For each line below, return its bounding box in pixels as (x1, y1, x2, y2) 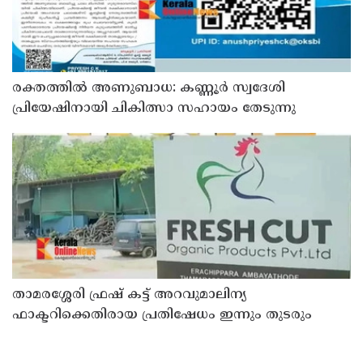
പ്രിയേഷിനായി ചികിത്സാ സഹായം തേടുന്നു (12, 100, 296, 117)
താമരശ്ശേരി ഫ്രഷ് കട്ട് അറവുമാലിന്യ (12, 286, 246, 303)
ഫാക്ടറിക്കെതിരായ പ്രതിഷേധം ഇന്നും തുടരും (12, 306, 312, 323)
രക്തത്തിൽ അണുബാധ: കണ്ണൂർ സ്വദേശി (12, 79, 285, 96)
